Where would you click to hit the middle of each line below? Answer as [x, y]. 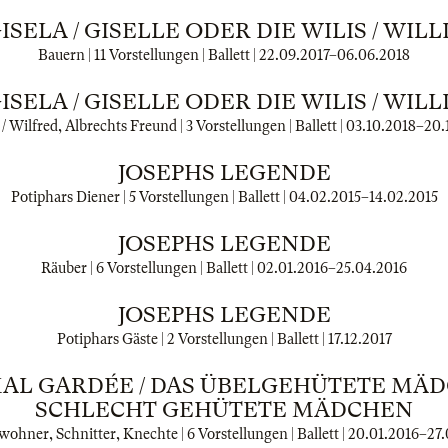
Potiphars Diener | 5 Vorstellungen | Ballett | [149, 197]
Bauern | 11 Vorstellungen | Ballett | [148, 55]
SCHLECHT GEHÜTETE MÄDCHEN [224, 409]
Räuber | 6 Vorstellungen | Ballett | [149, 268]
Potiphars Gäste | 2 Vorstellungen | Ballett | [192, 339]
